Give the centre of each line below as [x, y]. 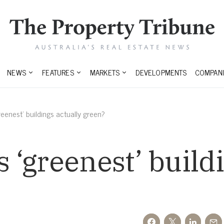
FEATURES [58, 72]
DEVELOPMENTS [161, 72]
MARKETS [105, 72]
